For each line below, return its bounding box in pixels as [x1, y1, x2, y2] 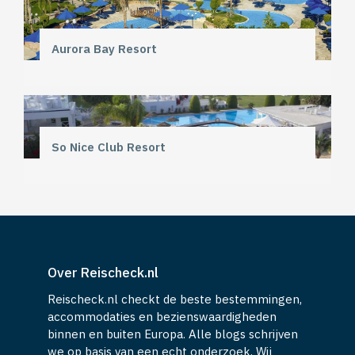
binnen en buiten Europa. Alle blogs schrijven [48, 326, 298, 342]
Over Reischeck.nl [48, 263, 158, 281]
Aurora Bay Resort [52, 40, 157, 56]
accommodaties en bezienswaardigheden [48, 308, 277, 324]
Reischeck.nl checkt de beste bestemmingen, [48, 291, 302, 307]
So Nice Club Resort [52, 139, 166, 155]
